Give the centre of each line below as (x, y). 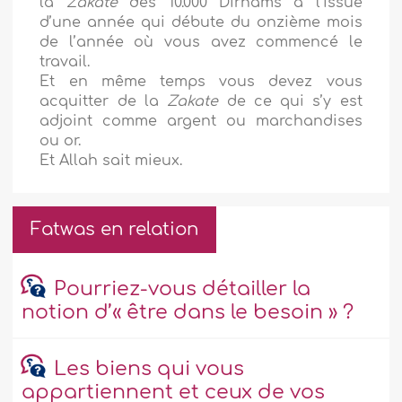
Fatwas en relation (115, 230)
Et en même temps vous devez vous (201, 82)
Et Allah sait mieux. (111, 161)
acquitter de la (104, 102)
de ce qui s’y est (290, 102)
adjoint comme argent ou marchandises (201, 122)
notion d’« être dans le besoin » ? (188, 313)
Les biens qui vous (149, 369)
